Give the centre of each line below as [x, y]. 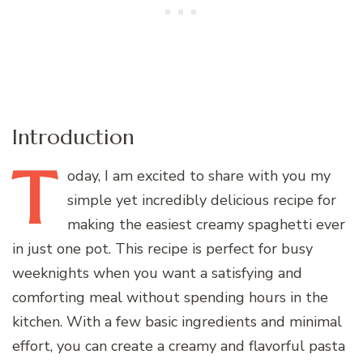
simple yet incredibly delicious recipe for [202, 200]
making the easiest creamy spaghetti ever [206, 224]
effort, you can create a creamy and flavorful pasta [179, 346]
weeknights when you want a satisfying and [157, 273]
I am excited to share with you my [216, 175]
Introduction [73, 137]
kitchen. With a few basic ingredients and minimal [177, 321]
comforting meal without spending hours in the [170, 297]
